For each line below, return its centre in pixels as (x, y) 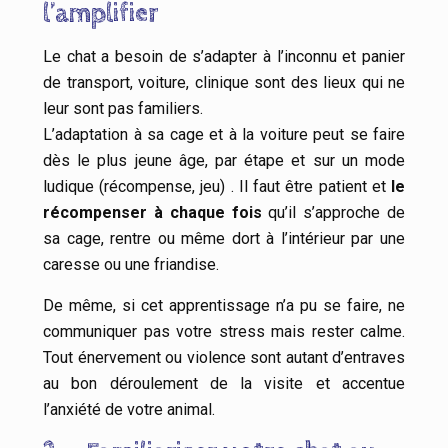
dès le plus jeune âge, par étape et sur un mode (224, 161)
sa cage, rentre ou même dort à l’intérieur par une (224, 239)
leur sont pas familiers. (123, 109)
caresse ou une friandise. (131, 265)
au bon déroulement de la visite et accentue (224, 384)
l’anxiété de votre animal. (129, 410)
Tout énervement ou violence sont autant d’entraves (224, 358)
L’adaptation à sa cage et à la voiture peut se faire (224, 135)
